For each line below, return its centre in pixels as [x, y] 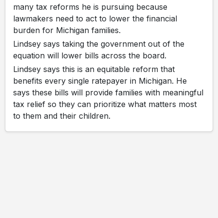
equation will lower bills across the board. [90, 56]
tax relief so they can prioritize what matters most [105, 104]
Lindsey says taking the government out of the [99, 44]
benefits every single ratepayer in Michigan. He [100, 81]
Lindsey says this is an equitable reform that [94, 69]
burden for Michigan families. [67, 30]
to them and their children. [62, 116]
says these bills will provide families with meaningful [108, 93]
